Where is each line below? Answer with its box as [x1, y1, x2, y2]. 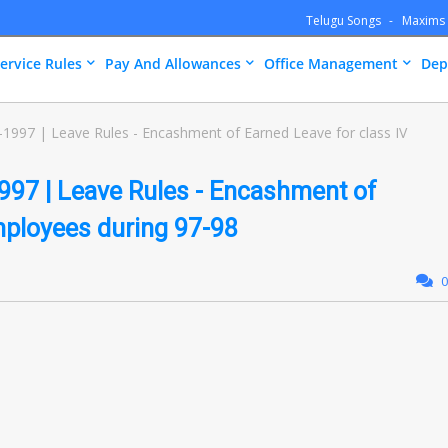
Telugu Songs [306, 12, 384, 29]
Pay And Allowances [105, 54, 241, 73]
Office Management [264, 54, 398, 73]
